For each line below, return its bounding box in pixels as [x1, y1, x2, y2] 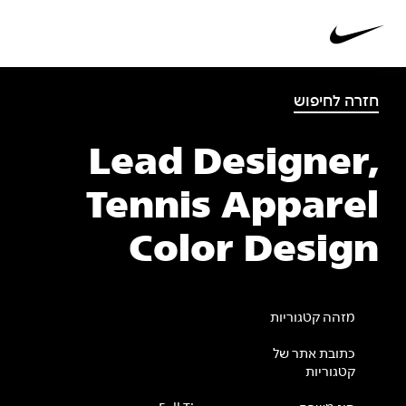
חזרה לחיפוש [294, 92, 379, 111]
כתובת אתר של [272, 345, 355, 362]
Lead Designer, [89, 139, 379, 188]
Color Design [129, 226, 379, 275]
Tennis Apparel [86, 182, 379, 232]
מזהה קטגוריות [269, 309, 355, 326]
